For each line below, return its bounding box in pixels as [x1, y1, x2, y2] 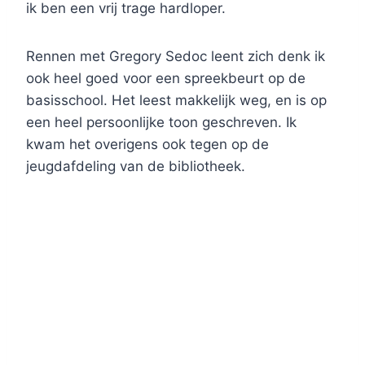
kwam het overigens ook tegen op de [26, 136, 269, 153]
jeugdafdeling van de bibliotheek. [26, 158, 245, 175]
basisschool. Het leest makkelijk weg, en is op [26, 92, 327, 109]
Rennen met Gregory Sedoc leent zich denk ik [26, 48, 325, 65]
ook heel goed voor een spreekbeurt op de [26, 70, 306, 87]
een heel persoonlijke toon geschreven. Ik [26, 114, 297, 131]
